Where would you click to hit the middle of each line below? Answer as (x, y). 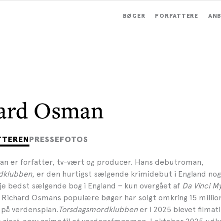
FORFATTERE (177, 16)
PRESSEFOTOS (59, 140)
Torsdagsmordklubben (99, 209)
